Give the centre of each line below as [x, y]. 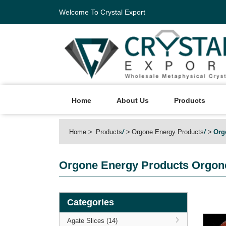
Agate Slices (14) [92, 221]
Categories [91, 202]
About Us [133, 100]
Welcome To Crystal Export [102, 12]
